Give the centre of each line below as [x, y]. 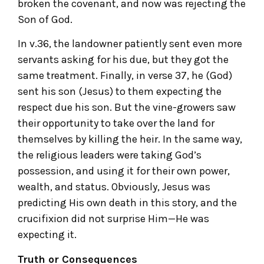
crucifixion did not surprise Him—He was [113, 219]
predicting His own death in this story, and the [127, 203]
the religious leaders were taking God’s [110, 155]
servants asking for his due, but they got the [123, 60]
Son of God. [45, 20]
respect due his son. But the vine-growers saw [127, 108]
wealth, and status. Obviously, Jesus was [114, 187]
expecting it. [47, 235]
